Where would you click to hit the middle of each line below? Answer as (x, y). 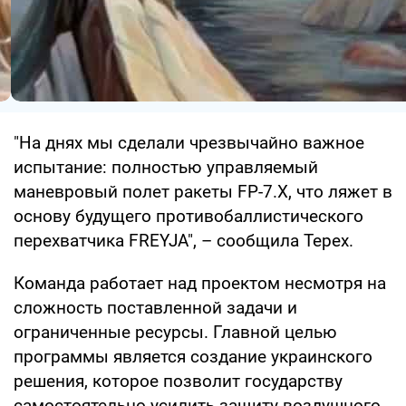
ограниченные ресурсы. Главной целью (175, 332)
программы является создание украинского (193, 356)
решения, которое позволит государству (178, 381)
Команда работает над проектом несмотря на (200, 283)
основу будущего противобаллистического (188, 216)
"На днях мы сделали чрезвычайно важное (189, 142)
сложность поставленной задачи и (155, 307)
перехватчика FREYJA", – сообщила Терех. (184, 240)
